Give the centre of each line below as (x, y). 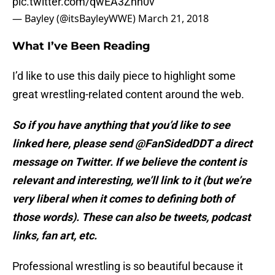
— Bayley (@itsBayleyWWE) (75, 19)
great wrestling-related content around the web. (128, 95)
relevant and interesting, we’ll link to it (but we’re (132, 180)
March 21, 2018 (173, 19)
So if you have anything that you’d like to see (121, 125)
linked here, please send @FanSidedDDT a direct (132, 144)
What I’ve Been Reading (81, 46)
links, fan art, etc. (55, 236)
